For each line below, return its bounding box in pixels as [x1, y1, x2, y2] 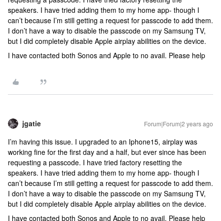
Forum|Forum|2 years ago [144, 119, 213, 128]
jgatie [22, 118, 41, 128]
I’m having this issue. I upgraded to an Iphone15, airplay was [8, 137, 197, 147]
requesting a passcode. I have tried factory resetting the [8, 157, 182, 167]
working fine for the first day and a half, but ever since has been [8, 147, 206, 157]
